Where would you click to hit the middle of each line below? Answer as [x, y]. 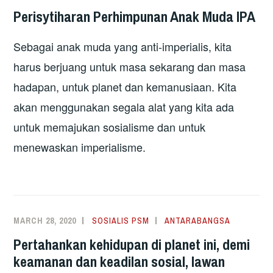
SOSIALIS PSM [121, 221]
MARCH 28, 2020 [45, 221]
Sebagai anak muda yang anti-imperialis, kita [123, 47]
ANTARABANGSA [198, 221]
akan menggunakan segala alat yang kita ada [124, 107]
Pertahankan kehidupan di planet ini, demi [132, 244]
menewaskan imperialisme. [80, 147]
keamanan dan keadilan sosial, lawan [119, 261]
